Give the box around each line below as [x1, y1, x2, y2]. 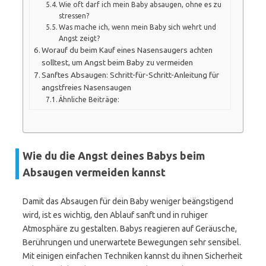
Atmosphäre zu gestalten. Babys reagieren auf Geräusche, [23, 224, 237, 233]
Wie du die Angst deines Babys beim [23, 150, 205, 161]
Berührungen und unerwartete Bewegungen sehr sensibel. [23, 237, 241, 247]
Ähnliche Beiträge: [59, 95, 120, 103]
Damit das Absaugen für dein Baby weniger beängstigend [23, 197, 233, 206]
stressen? [59, 11, 90, 20]
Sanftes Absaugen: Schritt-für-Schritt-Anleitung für [42, 70, 220, 80]
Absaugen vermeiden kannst [23, 166, 166, 178]
